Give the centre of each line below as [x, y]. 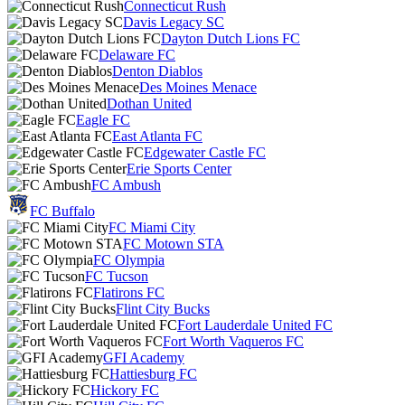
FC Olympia [129, 260]
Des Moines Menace [198, 87]
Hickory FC [125, 390]
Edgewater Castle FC [205, 152]
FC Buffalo [62, 211]
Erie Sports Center [179, 169]
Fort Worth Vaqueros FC [233, 341]
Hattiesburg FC [153, 374]
